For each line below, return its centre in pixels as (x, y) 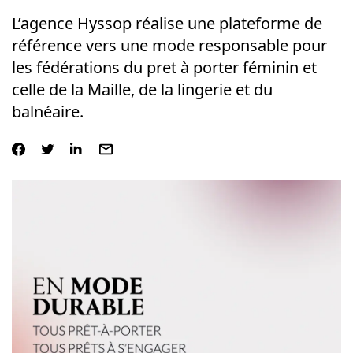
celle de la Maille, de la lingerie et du (142, 89)
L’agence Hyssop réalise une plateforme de (167, 23)
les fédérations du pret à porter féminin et (164, 67)
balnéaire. (47, 111)
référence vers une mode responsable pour (169, 45)
